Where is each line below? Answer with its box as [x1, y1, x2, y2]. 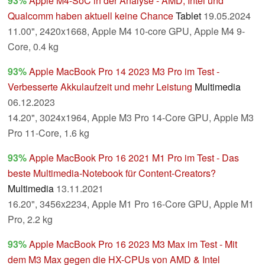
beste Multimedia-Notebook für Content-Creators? [8, 166, 216, 180]
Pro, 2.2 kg [8, 212, 53, 227]
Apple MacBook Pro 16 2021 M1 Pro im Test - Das [29, 151, 239, 165]
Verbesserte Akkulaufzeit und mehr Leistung [8, 80, 192, 94]
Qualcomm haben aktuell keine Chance [8, 9, 173, 23]
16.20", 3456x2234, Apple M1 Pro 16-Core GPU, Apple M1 [8, 197, 254, 211]
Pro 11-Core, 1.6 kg [8, 126, 89, 140]
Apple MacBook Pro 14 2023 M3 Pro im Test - [29, 64, 219, 79]
